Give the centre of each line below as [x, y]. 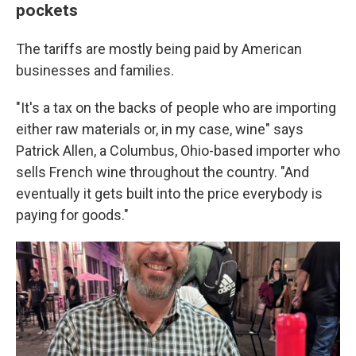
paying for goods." [72, 215]
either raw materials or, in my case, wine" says [160, 129]
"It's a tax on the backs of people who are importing [176, 108]
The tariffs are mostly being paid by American [159, 49]
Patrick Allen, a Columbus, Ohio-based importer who [178, 151]
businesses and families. [95, 70]
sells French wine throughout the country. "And [163, 172]
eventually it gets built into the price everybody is [169, 193]
